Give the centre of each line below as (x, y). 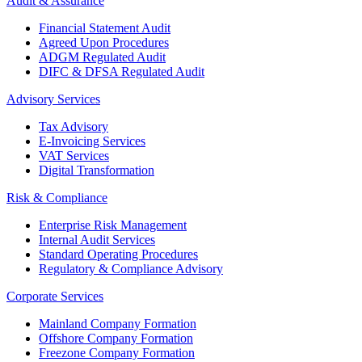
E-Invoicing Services (92, 141)
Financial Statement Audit (105, 28)
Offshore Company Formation (116, 339)
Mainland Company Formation (118, 324)
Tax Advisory (74, 127)
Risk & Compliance (57, 198)
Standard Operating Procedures (118, 255)
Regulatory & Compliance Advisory (131, 269)
